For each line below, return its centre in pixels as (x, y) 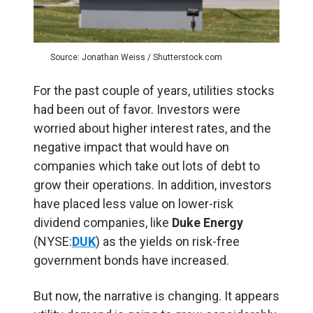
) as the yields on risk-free (168, 241)
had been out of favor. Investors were (137, 109)
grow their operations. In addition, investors (153, 184)
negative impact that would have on (131, 147)
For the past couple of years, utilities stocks (154, 90)
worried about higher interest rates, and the (152, 128)
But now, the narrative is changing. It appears (156, 296)
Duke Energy (208, 222)
